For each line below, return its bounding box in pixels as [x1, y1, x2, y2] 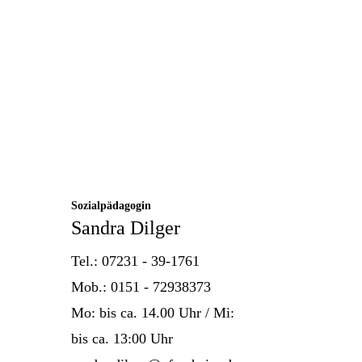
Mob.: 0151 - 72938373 [71, 278, 212, 295]
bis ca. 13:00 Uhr [71, 330, 174, 347]
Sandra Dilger [71, 217, 181, 238]
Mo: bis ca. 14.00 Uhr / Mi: [71, 304, 235, 321]
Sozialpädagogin [71, 199, 152, 212]
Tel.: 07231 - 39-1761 [71, 252, 200, 269]
